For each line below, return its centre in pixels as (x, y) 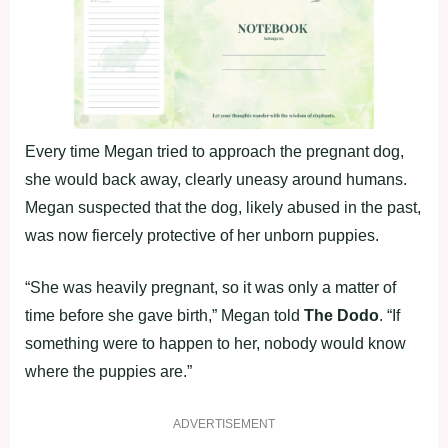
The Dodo (341, 316)
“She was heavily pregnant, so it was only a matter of (210, 288)
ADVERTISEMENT (224, 424)
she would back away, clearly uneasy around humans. (216, 180)
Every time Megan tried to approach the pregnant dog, (214, 152)
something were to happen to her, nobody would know (215, 344)
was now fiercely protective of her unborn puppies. (202, 236)
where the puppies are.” (108, 372)
